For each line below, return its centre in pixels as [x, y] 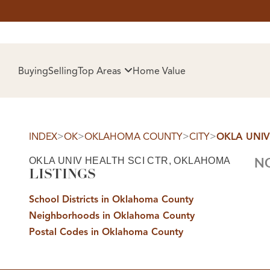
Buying [33, 71]
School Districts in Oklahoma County [111, 199]
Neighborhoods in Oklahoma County [112, 216]
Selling [63, 71]
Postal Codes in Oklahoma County [106, 232]
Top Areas [99, 71]
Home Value [159, 71]
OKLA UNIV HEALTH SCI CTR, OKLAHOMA [130, 160]
